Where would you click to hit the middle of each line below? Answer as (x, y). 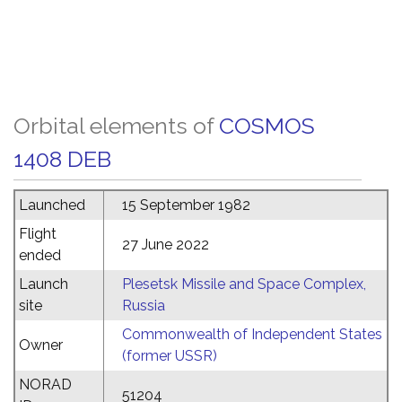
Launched (52, 205)
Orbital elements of (116, 126)
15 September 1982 (186, 205)
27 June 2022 (166, 245)
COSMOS (267, 126)
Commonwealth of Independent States (252, 334)
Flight (38, 234)
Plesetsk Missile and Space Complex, (244, 284)
